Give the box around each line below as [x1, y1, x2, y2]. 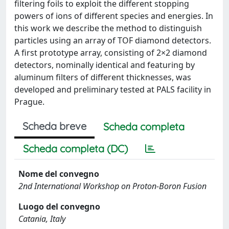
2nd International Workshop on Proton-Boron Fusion [18, 180, 207, 192]
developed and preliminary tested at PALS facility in [14, 83, 211, 95]
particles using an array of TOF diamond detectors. [14, 34, 211, 46]
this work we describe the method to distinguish [14, 22, 202, 34]
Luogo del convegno [18, 200, 100, 212]
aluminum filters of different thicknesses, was [14, 71, 191, 83]
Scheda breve [22, 119, 86, 132]
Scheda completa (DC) [23, 142, 128, 155]
